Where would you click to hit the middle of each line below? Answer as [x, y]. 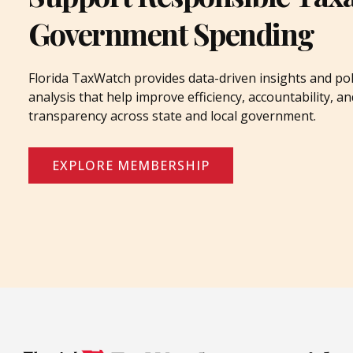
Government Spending [171, 34]
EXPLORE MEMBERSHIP [131, 166]
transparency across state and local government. [172, 116]
